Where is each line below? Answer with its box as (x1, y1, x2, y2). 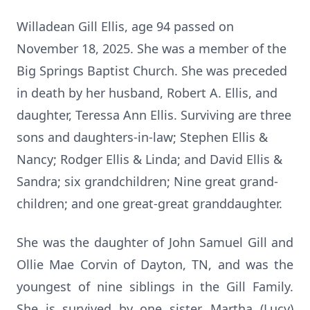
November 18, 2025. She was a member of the (17, 40, 286, 57)
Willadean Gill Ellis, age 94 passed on (17, 18, 234, 35)
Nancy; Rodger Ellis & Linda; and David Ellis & (17, 151, 282, 167)
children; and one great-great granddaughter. (17, 195, 282, 212)
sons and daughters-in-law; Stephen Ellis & (17, 129, 268, 145)
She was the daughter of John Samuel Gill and (17, 234, 293, 250)
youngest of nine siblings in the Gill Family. (17, 278, 293, 295)
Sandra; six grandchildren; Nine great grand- (17, 173, 278, 190)
